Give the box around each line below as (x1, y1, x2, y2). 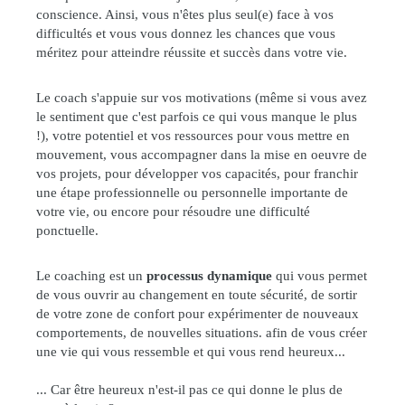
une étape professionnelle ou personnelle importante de (36, 184, 348, 200)
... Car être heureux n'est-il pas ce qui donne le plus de (36, 381, 343, 397)
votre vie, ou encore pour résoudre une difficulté (36, 203, 310, 219)
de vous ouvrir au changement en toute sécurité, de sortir (36, 287, 357, 302)
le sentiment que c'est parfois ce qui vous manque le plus (36, 108, 357, 124)
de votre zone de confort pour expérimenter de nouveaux (36, 306, 359, 321)
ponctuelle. (36, 222, 99, 238)
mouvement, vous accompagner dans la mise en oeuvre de (36, 146, 367, 162)
